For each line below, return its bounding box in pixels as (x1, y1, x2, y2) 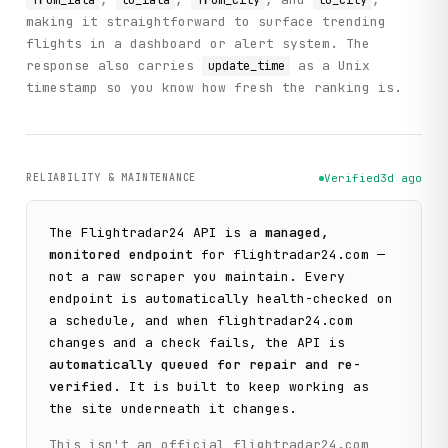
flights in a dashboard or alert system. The (26, 35, 371, 52)
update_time (207, 58, 285, 74)
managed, (265, 224, 330, 242)
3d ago (379, 171, 422, 186)
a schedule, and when (49, 312, 210, 330)
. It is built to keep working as (113, 378, 370, 396)
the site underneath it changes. (49, 400, 298, 418)
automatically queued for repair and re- (49, 356, 362, 374)
